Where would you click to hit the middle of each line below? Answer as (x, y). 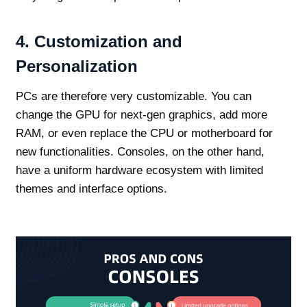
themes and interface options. (91, 188)
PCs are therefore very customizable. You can (133, 96)
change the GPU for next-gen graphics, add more (141, 114)
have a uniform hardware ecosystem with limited (139, 170)
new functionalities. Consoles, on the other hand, (140, 151)
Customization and (108, 41)
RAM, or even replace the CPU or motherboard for (144, 133)
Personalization (76, 66)
